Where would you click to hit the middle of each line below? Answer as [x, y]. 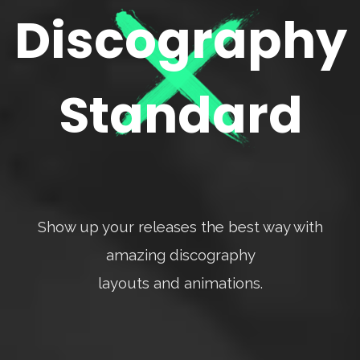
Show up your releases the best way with [181, 227]
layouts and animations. [181, 283]
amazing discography [180, 255]
